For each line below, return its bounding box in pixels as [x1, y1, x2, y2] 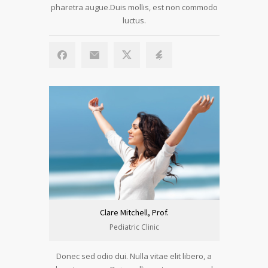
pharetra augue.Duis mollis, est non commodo [50, 2, 218, 13]
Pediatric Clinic [109, 222, 159, 232]
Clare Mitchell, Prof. [99, 207, 169, 218]
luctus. [122, 15, 146, 26]
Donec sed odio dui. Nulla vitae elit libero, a [56, 251, 212, 261]
